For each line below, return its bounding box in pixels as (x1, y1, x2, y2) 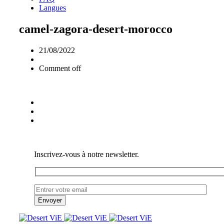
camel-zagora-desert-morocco (19, 22, 172, 35)
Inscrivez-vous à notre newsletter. (34, 149, 139, 158)
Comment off (39, 63, 81, 72)
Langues (39, 3, 66, 12)
